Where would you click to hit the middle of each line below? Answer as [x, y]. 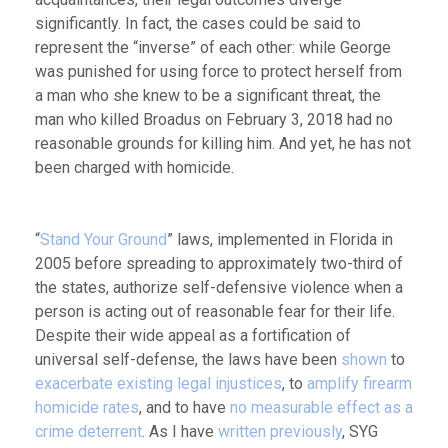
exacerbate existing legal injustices [158, 383]
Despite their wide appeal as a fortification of [193, 335]
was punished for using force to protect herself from [218, 71]
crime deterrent [88, 431]
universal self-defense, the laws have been [188, 359]
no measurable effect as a [321, 407]
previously [306, 431]
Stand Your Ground [103, 239]
